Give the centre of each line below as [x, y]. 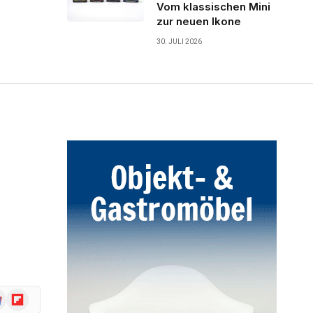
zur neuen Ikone [199, 21]
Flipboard [28, 295]
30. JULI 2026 [179, 41]
